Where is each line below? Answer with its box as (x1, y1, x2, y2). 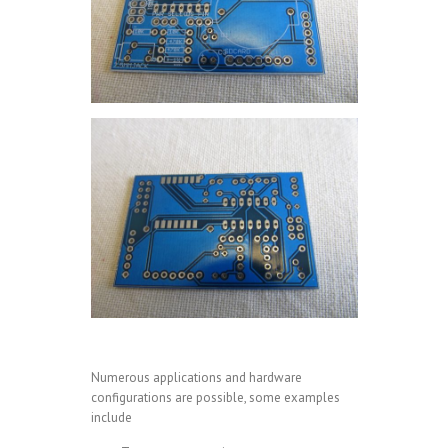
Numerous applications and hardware (90, 369, 302, 387)
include (90, 409, 132, 427)
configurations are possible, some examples (90, 389, 340, 407)
